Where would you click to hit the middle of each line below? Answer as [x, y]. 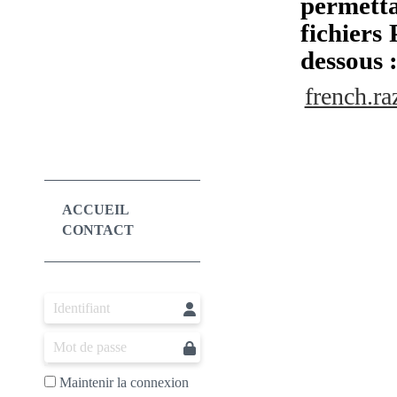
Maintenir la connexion [122, 383]
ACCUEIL [96, 210]
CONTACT [98, 230]
